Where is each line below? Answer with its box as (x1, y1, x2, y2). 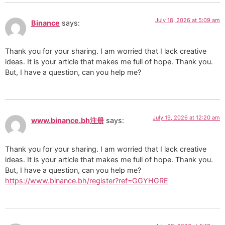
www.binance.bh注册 (31, 116, 104, 125)
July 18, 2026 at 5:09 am (155, 16, 220, 24)
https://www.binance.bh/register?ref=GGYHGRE (5, 176, 168, 185)
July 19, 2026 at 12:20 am (153, 114, 220, 122)
